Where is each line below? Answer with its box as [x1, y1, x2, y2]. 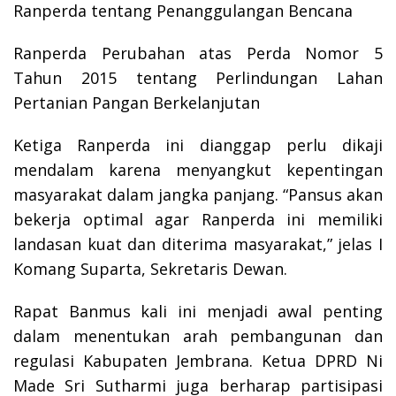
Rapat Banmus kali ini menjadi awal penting [13, 301, 383, 323]
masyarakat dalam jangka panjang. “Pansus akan [13, 184, 383, 206]
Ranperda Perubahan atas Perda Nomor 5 [13, 42, 383, 65]
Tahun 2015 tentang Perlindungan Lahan [13, 67, 383, 89]
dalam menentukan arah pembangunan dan [13, 325, 383, 347]
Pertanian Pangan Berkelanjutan [13, 92, 260, 114]
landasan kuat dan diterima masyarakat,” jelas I [13, 233, 383, 255]
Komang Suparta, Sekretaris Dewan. [13, 258, 287, 280]
